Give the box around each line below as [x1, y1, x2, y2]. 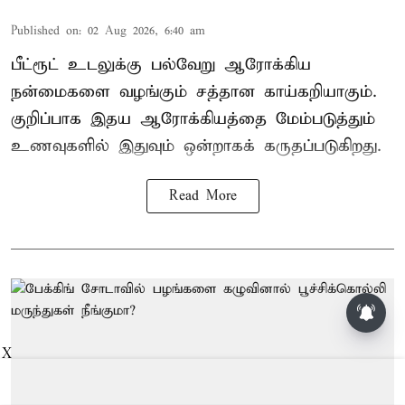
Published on [11, 24, 79, 40]
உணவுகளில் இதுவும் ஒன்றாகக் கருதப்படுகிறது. [11, 136, 381, 157]
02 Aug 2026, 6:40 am [88, 24, 205, 40]
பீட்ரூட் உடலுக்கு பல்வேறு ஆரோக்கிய [11, 54, 311, 76]
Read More [168, 188, 237, 205]
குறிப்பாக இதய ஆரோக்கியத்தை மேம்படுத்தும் [11, 108, 375, 130]
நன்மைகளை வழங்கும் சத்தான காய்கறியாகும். [11, 81, 377, 103]
